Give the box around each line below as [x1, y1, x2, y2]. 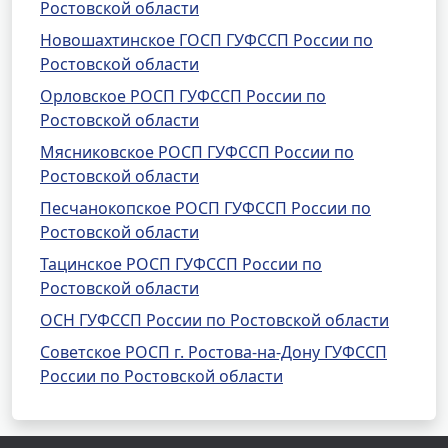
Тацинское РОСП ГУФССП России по [40, 253, 322, 275]
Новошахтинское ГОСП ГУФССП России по [40, 29, 373, 51]
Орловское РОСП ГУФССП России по [40, 85, 326, 107]
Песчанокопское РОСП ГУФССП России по [40, 197, 371, 219]
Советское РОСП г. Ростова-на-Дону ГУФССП [40, 341, 387, 363]
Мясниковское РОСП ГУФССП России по [40, 141, 354, 163]
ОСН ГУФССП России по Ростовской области [40, 309, 389, 331]
